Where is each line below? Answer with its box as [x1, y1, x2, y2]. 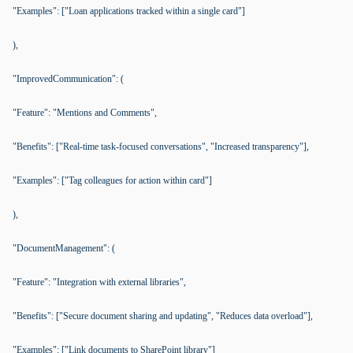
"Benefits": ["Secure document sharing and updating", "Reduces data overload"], [13, 310, 313, 321]
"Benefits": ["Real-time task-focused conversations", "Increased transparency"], [13, 141, 309, 152]
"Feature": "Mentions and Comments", [13, 107, 157, 118]
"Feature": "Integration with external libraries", [13, 277, 186, 288]
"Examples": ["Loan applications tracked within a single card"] [13, 6, 245, 17]
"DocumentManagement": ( [13, 243, 115, 254]
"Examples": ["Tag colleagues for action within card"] [13, 175, 212, 186]
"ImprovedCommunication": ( [13, 73, 124, 84]
